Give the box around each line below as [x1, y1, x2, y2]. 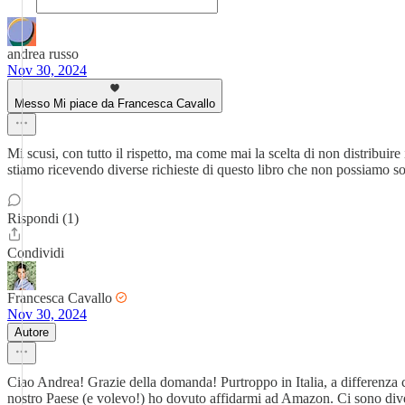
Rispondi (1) [7, 211, 79, 226]
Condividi [7, 245, 64, 260]
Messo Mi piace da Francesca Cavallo [14, 97, 215, 110]
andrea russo [7, 46, 79, 61]
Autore [14, 325, 49, 339]
